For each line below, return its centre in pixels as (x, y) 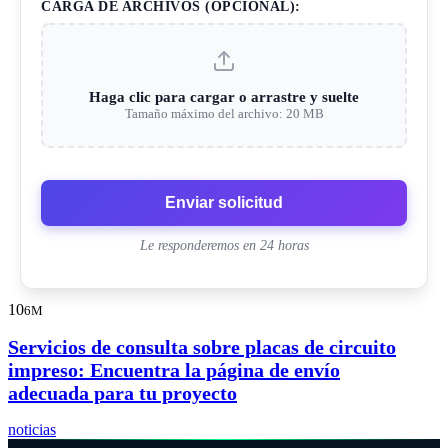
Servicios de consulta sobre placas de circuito (202, 346)
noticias (32, 430)
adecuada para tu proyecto (122, 392)
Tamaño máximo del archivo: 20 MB (224, 114)
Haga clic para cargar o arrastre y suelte (224, 97)
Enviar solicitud (224, 203)
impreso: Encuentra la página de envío (174, 369)
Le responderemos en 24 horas (224, 246)
